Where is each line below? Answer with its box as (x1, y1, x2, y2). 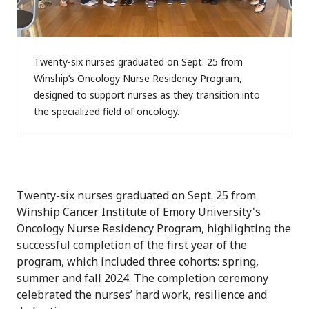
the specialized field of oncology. (34, 104, 179, 118)
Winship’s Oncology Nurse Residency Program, (34, 71, 242, 85)
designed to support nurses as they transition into (34, 88, 260, 101)
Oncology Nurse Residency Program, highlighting (17, 220, 274, 236)
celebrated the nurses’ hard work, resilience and (17, 286, 267, 302)
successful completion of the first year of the (17, 237, 247, 252)
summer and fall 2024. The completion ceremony (17, 270, 268, 286)
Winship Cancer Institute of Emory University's (17, 203, 261, 219)
